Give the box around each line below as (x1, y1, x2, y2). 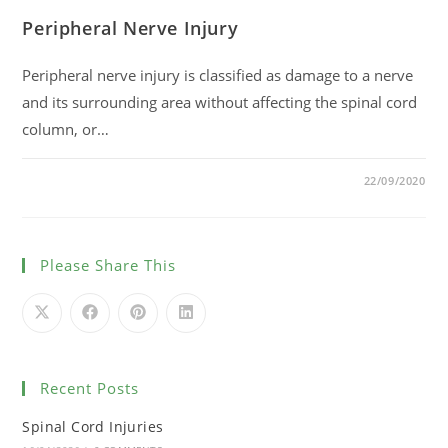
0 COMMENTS (40, 172, 119, 188)
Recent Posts (40, 377, 140, 398)
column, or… (22, 118, 110, 139)
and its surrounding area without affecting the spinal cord (22, 91, 418, 112)
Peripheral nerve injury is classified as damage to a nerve (22, 64, 414, 85)
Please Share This (40, 254, 177, 275)
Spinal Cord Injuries (22, 416, 164, 436)
